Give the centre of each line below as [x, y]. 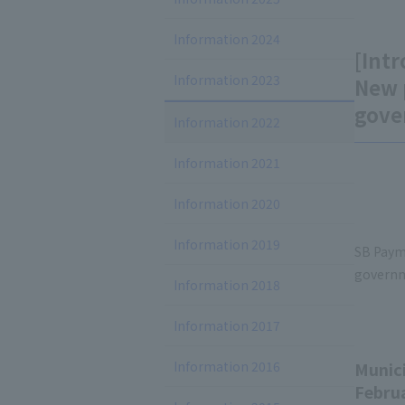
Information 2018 [227, 285]
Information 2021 [227, 163]
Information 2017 [227, 325]
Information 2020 [227, 203]
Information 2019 [227, 244]
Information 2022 [227, 122]
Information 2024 [227, 39]
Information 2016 [227, 366]
